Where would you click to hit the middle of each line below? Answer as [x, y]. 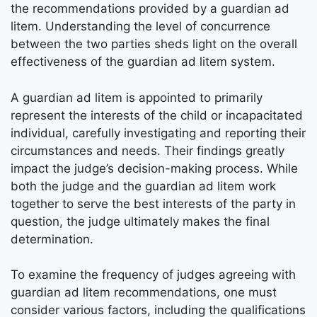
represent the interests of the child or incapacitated [157, 115]
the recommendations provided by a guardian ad [150, 8]
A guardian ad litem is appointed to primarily [137, 97]
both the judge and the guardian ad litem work [143, 186]
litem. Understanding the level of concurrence [140, 26]
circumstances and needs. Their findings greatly [148, 150]
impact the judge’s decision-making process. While [154, 168]
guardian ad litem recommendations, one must [144, 292]
